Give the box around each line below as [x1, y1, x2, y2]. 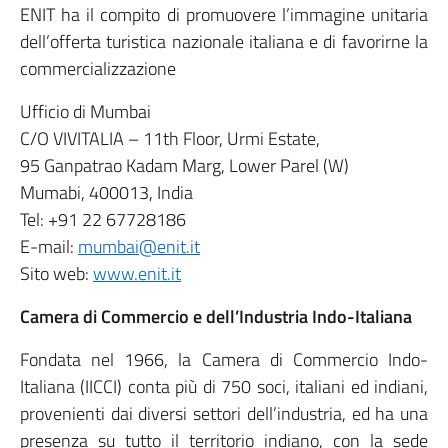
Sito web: [20, 260, 93, 287]
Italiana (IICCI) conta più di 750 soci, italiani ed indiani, [20, 373, 428, 400]
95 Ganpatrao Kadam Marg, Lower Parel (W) [20, 152, 349, 179]
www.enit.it [93, 260, 181, 287]
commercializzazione [20, 55, 176, 82]
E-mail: [20, 233, 78, 260]
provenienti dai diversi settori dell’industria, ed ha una [20, 400, 428, 427]
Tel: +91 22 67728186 [20, 206, 186, 233]
